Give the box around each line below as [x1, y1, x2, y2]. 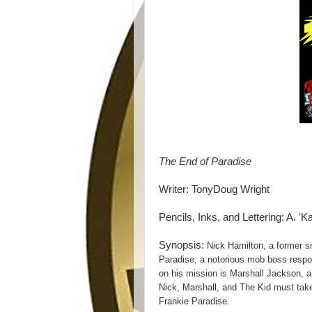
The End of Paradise [159, 156, 251, 167]
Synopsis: [159, 240, 204, 251]
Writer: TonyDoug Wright [159, 184, 270, 195]
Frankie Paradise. [159, 296, 230, 306]
